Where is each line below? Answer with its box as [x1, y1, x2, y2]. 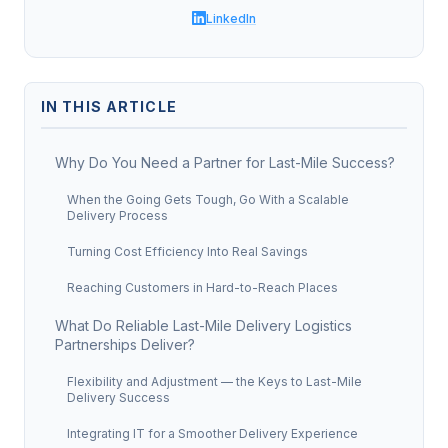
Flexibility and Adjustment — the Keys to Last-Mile [67, 374, 362, 389]
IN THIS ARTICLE [41, 98, 177, 115]
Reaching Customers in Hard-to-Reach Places [67, 280, 338, 295]
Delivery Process [67, 208, 168, 223]
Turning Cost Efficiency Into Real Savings [67, 244, 308, 259]
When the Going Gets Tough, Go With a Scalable [67, 192, 349, 207]
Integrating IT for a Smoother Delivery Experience [67, 426, 358, 441]
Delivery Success [67, 390, 170, 405]
